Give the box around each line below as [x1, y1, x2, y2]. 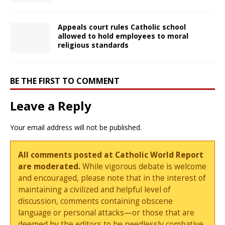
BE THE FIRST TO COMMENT [10, 75, 120, 86]
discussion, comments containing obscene [18, 195, 173, 206]
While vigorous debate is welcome [80, 161, 207, 172]
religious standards [58, 40, 129, 50]
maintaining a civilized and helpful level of [18, 184, 171, 195]
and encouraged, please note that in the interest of [18, 172, 206, 183]
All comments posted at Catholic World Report [18, 149, 204, 160]
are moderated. [18, 161, 81, 172]
